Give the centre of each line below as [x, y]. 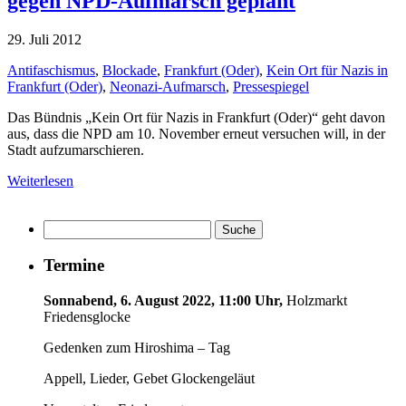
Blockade [130, 70]
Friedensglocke [87, 317]
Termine [74, 266]
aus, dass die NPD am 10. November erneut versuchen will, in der [196, 133]
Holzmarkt [315, 301]
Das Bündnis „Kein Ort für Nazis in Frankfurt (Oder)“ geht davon [196, 117]
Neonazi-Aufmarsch [168, 86]
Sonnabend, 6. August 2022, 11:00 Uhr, [163, 301]
